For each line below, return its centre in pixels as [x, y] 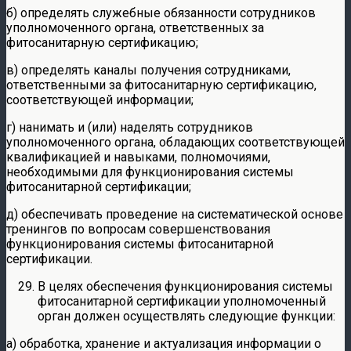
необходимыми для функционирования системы [150, 172]
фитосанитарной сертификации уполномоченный [182, 301]
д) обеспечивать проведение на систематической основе [175, 214]
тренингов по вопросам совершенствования [138, 229]
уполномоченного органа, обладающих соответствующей [175, 142]
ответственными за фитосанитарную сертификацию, [161, 85]
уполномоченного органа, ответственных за [135, 27]
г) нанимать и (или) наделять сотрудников [130, 127]
